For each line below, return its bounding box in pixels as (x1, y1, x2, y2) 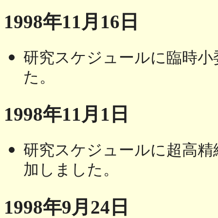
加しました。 (23, 161, 119, 182)
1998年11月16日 (4, 11, 139, 32)
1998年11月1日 (4, 104, 129, 125)
